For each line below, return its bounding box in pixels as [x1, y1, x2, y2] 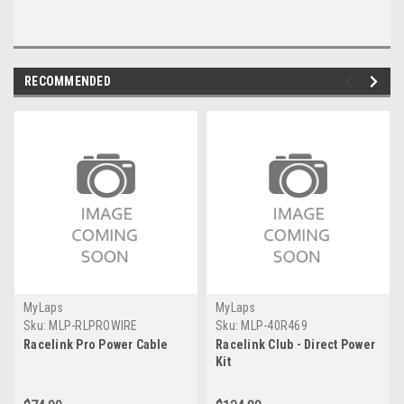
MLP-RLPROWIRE [49, 317, 138, 333]
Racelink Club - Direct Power [216, 336, 375, 352]
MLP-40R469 [241, 317, 308, 333]
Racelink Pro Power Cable [23, 336, 168, 352]
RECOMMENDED [24, 73, 111, 88]
